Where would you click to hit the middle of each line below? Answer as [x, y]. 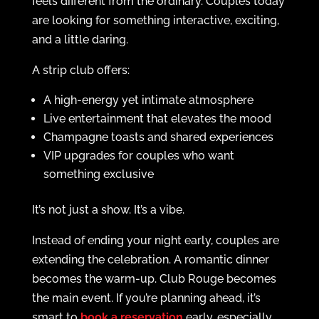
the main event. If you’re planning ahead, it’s [146, 298]
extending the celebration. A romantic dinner [150, 260]
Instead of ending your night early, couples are [155, 240]
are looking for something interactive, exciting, [155, 20]
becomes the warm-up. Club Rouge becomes [154, 279]
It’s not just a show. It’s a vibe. [108, 210]
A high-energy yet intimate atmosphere [148, 100]
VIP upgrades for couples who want [138, 156]
